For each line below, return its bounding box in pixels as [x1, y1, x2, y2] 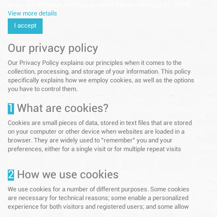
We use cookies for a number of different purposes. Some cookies [7, 186, 189, 193]
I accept [14, 23, 36, 30]
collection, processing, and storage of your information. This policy [7, 69, 191, 76]
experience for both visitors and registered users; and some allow [7, 204, 189, 211]
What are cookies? [14, 103, 108, 115]
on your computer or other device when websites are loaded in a [7, 129, 185, 136]
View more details [7, 11, 57, 17]
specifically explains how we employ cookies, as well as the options [7, 77, 194, 84]
